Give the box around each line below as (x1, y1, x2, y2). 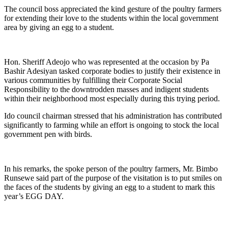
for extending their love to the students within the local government (4, 13, 218, 22)
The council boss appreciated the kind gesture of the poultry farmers (4, 4, 221, 13)
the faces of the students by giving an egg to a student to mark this (4, 182, 215, 191)
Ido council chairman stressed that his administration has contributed (4, 111, 222, 120)
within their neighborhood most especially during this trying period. (4, 94, 220, 103)
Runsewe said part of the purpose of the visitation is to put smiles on (4, 173, 222, 182)
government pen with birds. (4, 129, 92, 138)
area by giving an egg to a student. (4, 22, 114, 32)
